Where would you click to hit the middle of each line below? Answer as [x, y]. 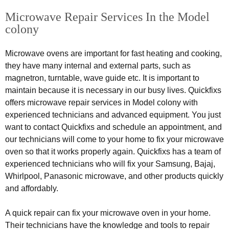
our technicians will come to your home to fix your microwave [114, 139]
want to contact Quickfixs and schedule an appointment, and [113, 127]
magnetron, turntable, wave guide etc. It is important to [102, 78]
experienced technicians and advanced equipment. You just [113, 115]
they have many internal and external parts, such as [98, 66]
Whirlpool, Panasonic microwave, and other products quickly [114, 176]
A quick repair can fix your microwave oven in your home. [108, 213]
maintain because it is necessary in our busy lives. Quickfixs [113, 90]
